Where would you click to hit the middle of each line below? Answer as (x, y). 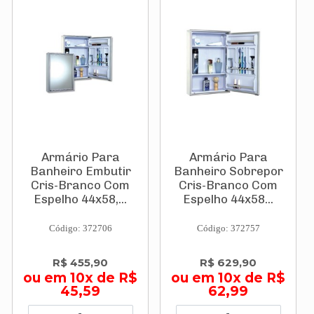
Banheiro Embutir (80, 171)
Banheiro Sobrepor (228, 171)
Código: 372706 (80, 228)
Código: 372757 (228, 228)
